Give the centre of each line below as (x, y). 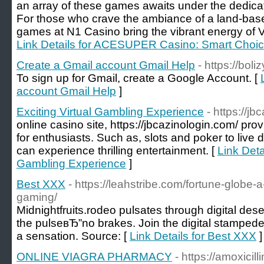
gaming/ (37, 197)
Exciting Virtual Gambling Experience (110, 112)
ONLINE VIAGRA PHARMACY (94, 257)
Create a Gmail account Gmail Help (106, 65)
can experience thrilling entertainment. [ (117, 151)
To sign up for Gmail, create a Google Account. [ (138, 78)
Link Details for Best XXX (193, 236)
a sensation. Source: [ (73, 236)
